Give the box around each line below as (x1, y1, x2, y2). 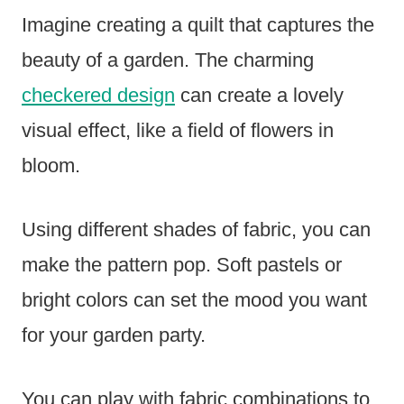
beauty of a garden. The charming (22, 48, 314, 71)
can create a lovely (175, 83, 344, 106)
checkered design (22, 83, 175, 106)
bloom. (22, 153, 80, 177)
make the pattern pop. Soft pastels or (22, 252, 342, 276)
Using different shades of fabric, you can (22, 217, 371, 241)
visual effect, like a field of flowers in (22, 118, 334, 142)
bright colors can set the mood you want (22, 288, 367, 311)
